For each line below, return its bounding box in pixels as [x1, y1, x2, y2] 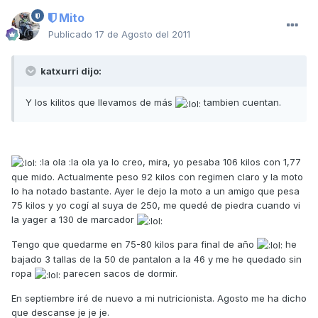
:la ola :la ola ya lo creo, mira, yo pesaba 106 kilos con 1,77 [37, 155, 301, 168]
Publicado [48, 28, 95, 40]
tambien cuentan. [201, 97, 281, 109]
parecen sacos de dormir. [60, 268, 177, 280]
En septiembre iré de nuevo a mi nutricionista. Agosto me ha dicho [11, 292, 307, 304]
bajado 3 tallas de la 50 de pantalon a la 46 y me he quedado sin [11, 253, 302, 265]
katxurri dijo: [38, 65, 102, 77]
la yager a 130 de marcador [11, 214, 137, 226]
